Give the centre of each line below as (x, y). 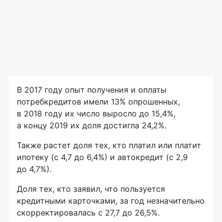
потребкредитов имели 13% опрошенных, (98, 101)
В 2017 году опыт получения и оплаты (92, 89)
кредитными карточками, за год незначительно (111, 200)
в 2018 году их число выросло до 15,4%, (96, 113)
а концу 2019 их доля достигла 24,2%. (92, 125)
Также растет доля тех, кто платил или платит (109, 145)
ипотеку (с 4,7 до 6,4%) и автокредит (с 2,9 (102, 157)
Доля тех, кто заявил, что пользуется (91, 189)
